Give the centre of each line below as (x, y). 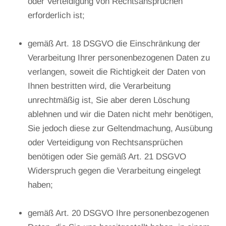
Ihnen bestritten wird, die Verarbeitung (99, 86)
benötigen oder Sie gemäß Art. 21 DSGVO (107, 156)
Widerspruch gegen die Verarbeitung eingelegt (114, 171)
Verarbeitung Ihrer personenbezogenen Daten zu (119, 58)
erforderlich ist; (56, 15)
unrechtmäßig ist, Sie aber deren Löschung (109, 100)
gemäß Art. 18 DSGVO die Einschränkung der (114, 43)
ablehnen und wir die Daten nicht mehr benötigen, (121, 114)
